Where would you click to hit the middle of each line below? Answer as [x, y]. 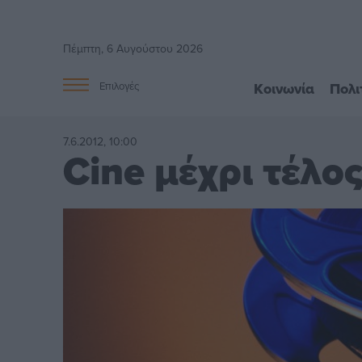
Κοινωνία [284, 88]
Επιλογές [120, 86]
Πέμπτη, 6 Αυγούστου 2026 [133, 48]
